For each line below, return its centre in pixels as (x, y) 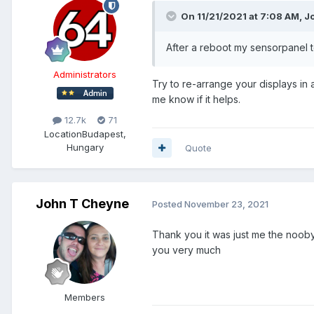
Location (63, 134)
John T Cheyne (82, 203)
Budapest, (104, 134)
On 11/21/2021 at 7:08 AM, (243, 16)
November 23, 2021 (226, 204)
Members (85, 297)
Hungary (85, 147)
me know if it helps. (196, 100)
